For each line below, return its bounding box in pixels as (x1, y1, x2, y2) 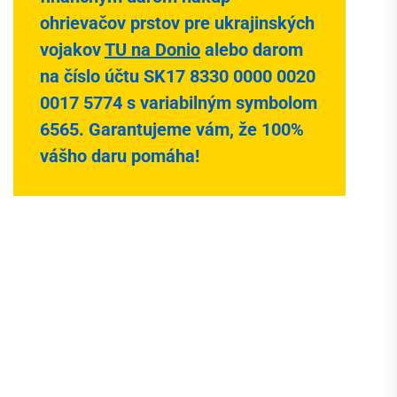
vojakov (40, 39, 105, 61)
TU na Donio (105, 39, 200, 61)
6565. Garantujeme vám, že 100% (40, 119, 304, 141)
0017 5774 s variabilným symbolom (40, 92, 317, 114)
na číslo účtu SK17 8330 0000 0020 (40, 66, 315, 88)
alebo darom (200, 39, 303, 61)
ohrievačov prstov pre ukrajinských (40, 12, 315, 35)
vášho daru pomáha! (40, 145, 199, 167)
